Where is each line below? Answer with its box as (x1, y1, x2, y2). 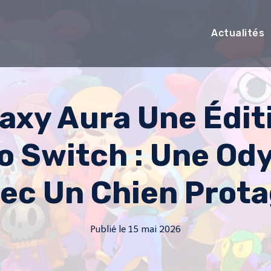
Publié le (90, 224, 126, 235)
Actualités (211, 27, 265, 39)
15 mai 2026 (128, 224, 181, 235)
